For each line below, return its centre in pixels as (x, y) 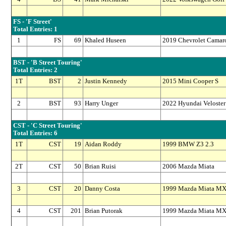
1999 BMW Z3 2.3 (188, 145)
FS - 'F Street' (32, 22)
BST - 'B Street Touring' (47, 63)
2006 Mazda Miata (188, 167)
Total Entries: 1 (35, 30)
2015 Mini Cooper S (190, 81)
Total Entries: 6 (35, 133)
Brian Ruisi (100, 167)
